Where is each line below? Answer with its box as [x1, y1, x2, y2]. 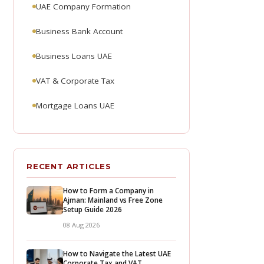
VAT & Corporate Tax [36, 75, 114, 86]
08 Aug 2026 [63, 220, 100, 229]
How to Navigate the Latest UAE [63, 249, 171, 259]
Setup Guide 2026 [63, 204, 122, 214]
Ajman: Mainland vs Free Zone [63, 195, 163, 205]
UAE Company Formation [36, 1, 131, 12]
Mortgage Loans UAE [36, 100, 114, 111]
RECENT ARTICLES [27, 161, 111, 171]
